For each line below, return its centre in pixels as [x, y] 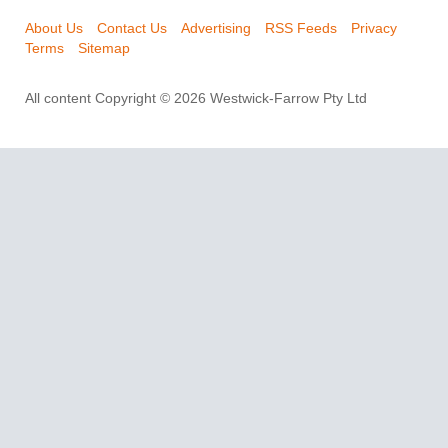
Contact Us [132, 28]
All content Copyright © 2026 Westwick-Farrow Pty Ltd [196, 98]
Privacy [374, 28]
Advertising [216, 28]
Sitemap [104, 48]
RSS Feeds [301, 28]
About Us [54, 28]
